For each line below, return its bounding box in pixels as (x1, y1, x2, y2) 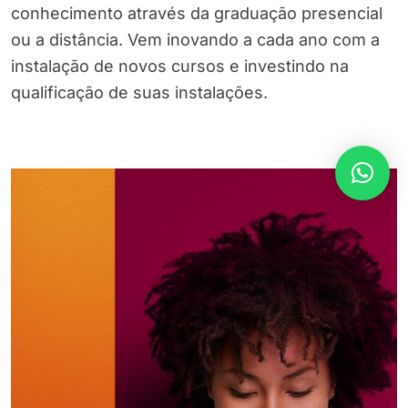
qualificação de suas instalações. (11, 83, 268, 103)
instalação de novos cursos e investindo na (11, 56, 349, 76)
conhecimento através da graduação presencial (11, 4, 382, 24)
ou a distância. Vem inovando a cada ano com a (11, 30, 380, 50)
